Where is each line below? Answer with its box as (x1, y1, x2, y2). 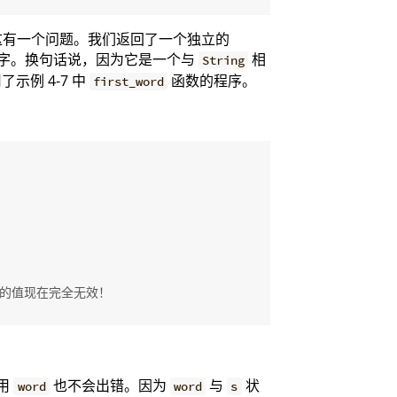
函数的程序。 (167, 70, 257, 90)
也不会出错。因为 (49, 375, 170, 395)
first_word (93, 73, 165, 90)
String (201, 51, 245, 68)
